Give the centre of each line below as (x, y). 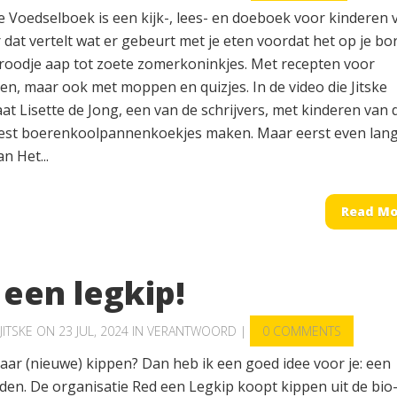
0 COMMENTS (302, 331)
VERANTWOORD (192, 331)
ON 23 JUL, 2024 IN (90, 331)
